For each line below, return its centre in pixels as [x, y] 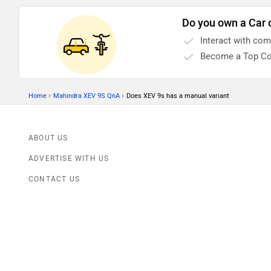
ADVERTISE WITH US [69, 159]
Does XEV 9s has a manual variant [178, 96]
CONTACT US [54, 179]
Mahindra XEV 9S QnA [87, 96]
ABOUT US [48, 138]
